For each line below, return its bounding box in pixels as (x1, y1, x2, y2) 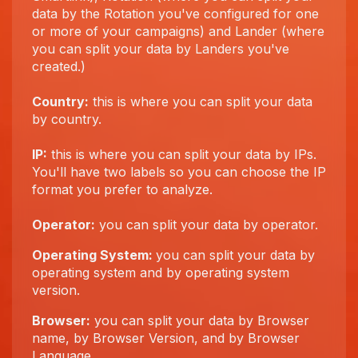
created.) (32, 58, 86, 74)
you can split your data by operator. (95, 217, 318, 233)
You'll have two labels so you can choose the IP (32, 164, 326, 180)
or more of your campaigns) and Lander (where (32, 23, 324, 39)
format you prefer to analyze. (32, 181, 213, 197)
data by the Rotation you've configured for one (32, 6, 319, 22)
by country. (32, 111, 101, 127)
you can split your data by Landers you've (32, 41, 289, 57)
